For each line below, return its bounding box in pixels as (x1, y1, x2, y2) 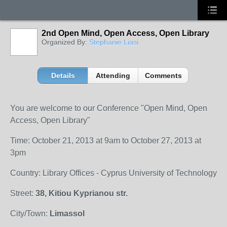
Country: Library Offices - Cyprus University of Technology (10, 169, 217, 177)
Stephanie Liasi (89, 38, 138, 46)
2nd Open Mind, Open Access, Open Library (42, 29, 209, 37)
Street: (10, 189, 35, 198)
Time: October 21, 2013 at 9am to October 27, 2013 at (10, 136, 201, 145)
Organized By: (42, 38, 89, 46)
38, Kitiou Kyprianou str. (35, 189, 128, 198)
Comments (144, 71, 182, 80)
